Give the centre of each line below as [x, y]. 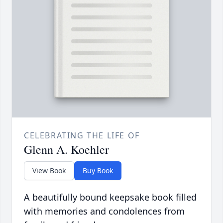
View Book [49, 171]
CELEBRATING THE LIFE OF [82, 136]
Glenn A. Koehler [66, 150]
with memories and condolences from [104, 211]
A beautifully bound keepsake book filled [110, 197]
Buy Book [98, 171]
